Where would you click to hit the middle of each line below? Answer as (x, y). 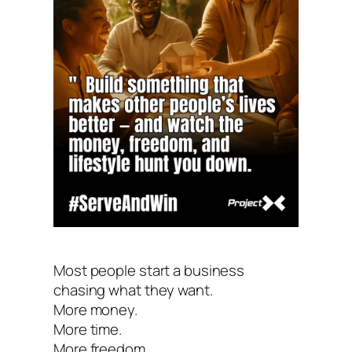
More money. (95, 309)
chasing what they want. (133, 290)
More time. (88, 329)
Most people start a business (149, 270)
